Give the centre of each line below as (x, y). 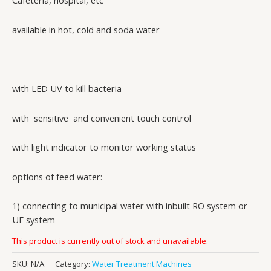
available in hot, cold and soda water (86, 30)
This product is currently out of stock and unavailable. (110, 240)
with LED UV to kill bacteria (67, 89)
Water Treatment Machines (142, 263)
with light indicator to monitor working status (104, 147)
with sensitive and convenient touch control (102, 118)
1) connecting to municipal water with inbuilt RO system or (130, 206)
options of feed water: (57, 176)
